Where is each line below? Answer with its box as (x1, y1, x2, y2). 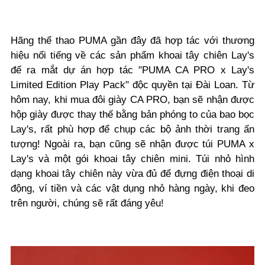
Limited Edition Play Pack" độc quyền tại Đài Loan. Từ (11, 79, 254, 91)
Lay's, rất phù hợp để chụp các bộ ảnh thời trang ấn (11, 123, 254, 135)
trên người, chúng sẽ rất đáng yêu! (11, 197, 164, 209)
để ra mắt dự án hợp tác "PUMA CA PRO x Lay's (11, 64, 254, 76)
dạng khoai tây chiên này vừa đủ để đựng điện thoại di (11, 167, 254, 179)
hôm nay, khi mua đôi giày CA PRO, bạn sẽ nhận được (11, 93, 254, 105)
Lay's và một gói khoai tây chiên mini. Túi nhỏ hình (11, 153, 254, 164)
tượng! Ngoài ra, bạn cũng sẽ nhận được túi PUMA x (11, 138, 254, 150)
